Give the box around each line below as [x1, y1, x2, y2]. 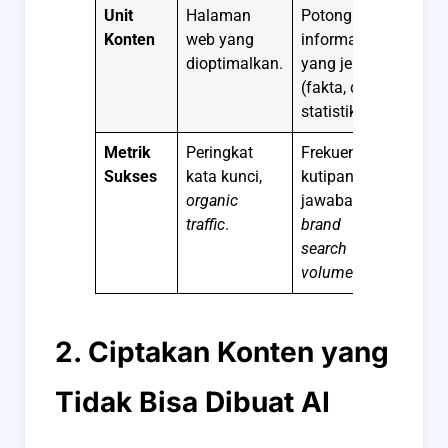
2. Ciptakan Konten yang [55, 334, 389, 369]
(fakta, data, [301, 77, 386, 97]
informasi [301, 29, 370, 49]
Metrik [104, 142, 152, 162]
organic [186, 190, 239, 210]
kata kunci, [186, 166, 263, 186]
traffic [186, 214, 226, 234]
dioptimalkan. [186, 53, 284, 73]
